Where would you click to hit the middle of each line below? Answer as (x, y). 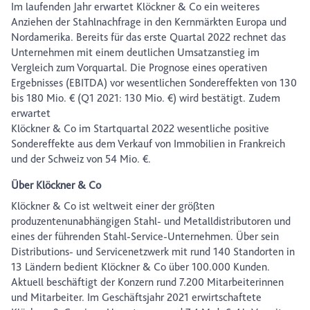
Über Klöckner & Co (56, 185)
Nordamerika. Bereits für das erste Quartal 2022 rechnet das (148, 37)
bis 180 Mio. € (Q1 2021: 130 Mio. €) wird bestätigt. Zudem (146, 98)
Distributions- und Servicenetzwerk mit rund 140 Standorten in (153, 252)
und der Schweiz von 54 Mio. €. (81, 159)
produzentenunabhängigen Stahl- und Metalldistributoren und (151, 221)
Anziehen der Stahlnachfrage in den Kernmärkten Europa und (149, 22)
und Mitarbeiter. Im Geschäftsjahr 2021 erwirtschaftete (136, 298)
